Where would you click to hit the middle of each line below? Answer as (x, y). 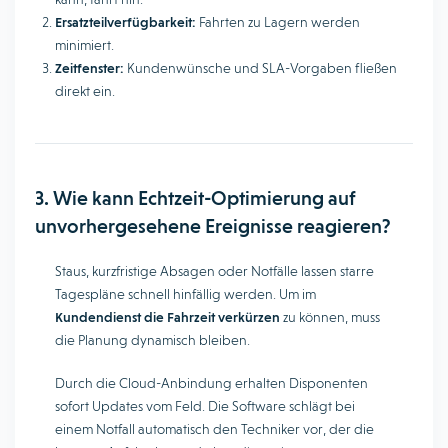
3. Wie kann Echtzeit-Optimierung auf (195, 198)
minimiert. (84, 45)
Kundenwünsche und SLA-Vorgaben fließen (260, 68)
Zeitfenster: (89, 68)
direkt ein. (85, 91)
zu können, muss (330, 317)
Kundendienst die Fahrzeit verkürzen (167, 317)
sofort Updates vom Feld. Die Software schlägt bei (205, 406)
